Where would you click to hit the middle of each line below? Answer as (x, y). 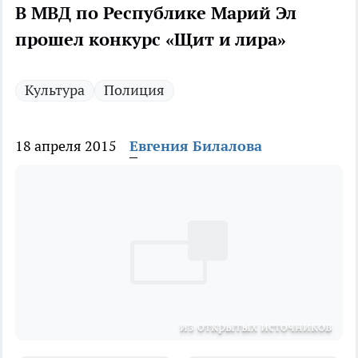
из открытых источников (256, 326)
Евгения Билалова (196, 146)
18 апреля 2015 (66, 146)
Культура (55, 90)
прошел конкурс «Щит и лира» (151, 40)
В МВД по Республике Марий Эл (156, 13)
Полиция (134, 90)
